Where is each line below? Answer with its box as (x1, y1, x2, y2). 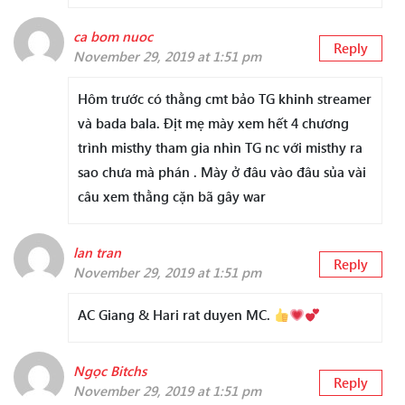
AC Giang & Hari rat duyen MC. (78, 306, 274, 325)
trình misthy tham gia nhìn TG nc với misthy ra (78, 138, 363, 157)
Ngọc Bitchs (73, 362, 146, 381)
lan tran (73, 243, 121, 262)
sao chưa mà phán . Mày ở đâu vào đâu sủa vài (78, 163, 366, 182)
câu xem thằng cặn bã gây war (78, 187, 266, 206)
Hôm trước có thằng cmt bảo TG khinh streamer (78, 89, 372, 108)
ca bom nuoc (73, 27, 153, 46)
